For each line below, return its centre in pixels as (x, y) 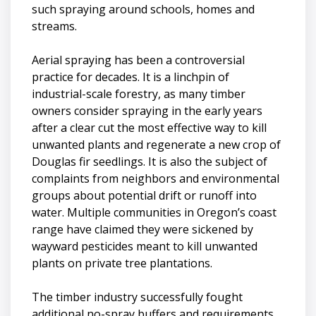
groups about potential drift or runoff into (144, 195)
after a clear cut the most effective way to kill (149, 127)
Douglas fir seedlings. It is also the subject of (150, 161)
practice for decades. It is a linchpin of (130, 77)
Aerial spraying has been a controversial (138, 60)
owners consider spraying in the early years (147, 110)
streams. (54, 26)
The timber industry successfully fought (137, 297)
